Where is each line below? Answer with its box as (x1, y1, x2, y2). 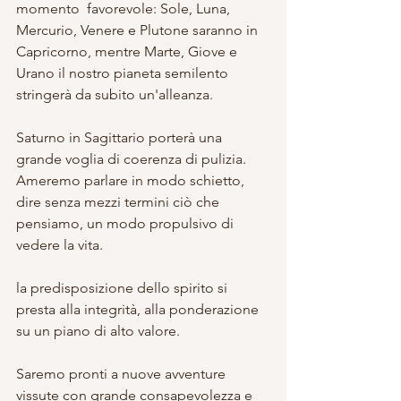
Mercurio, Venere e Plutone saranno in (16, 21, 261, 39)
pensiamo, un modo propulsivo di (16, 215, 237, 233)
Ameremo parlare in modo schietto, (16, 172, 248, 190)
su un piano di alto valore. (16, 322, 183, 340)
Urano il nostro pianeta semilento (16, 64, 232, 82)
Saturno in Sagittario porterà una (16, 129, 226, 147)
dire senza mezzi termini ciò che (16, 193, 223, 211)
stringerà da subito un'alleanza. (16, 86, 217, 104)
